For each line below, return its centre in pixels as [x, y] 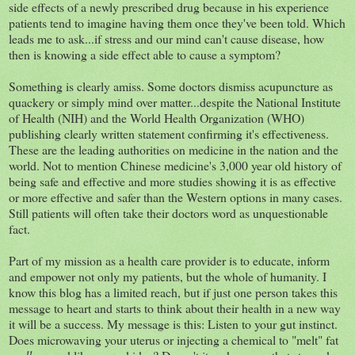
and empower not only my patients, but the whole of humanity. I [168, 276]
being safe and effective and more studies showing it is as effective [172, 181]
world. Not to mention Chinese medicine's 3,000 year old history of [175, 165]
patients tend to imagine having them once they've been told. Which [177, 22]
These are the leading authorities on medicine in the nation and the [174, 149]
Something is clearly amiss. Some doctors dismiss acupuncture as [171, 86]
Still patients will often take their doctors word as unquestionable [168, 212]
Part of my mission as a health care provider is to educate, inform [169, 260]
